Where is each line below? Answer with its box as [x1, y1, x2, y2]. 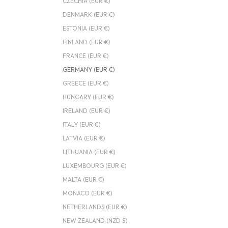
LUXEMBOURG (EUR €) [62, 162, 127, 170]
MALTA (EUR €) [62, 176, 104, 184]
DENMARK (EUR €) [62, 11, 115, 19]
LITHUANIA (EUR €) [62, 148, 116, 156]
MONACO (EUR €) [62, 189, 112, 197]
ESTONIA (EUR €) [62, 24, 110, 33]
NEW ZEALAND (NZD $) [62, 217, 128, 225]
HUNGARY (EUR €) [62, 93, 114, 101]
